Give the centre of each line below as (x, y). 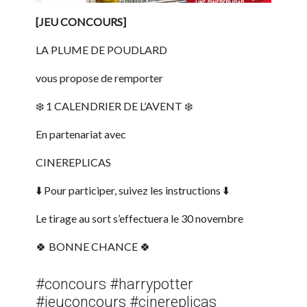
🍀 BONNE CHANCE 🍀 (93, 247)
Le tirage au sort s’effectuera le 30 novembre (139, 219)
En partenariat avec (81, 134)
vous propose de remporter (99, 78)
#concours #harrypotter (114, 284)
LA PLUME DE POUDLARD (101, 50)
